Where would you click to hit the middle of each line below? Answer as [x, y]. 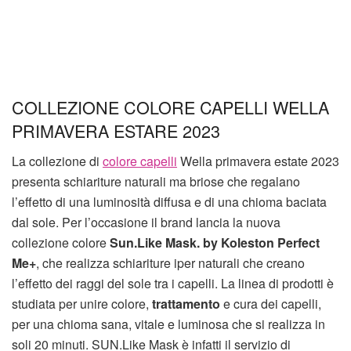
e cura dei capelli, [271, 303]
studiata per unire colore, [82, 303]
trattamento [186, 303]
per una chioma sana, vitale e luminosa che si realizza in [168, 324]
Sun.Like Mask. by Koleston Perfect [215, 242]
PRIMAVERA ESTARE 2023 [116, 131]
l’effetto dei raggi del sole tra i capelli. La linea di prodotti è [173, 283]
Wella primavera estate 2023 [258, 161]
